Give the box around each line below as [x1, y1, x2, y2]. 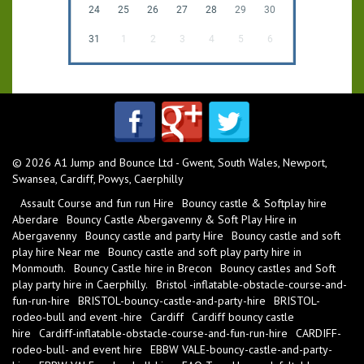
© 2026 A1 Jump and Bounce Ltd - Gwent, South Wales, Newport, [12, 155, 327, 171]
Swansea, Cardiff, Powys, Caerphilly [12, 171, 184, 187]
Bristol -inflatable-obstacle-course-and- [156, 277, 347, 292]
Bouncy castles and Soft [220, 261, 336, 276]
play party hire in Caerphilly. [12, 277, 148, 292]
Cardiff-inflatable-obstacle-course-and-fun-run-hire [39, 326, 288, 341]
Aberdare [12, 212, 58, 227]
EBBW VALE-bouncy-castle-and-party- [150, 342, 332, 357]
